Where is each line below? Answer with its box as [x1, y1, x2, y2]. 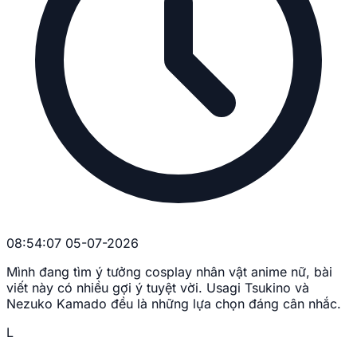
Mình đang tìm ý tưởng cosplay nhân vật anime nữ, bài [6, 264, 332, 280]
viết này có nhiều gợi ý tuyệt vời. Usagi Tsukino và [6, 280, 309, 296]
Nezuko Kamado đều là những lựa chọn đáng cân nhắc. [6, 296, 341, 312]
